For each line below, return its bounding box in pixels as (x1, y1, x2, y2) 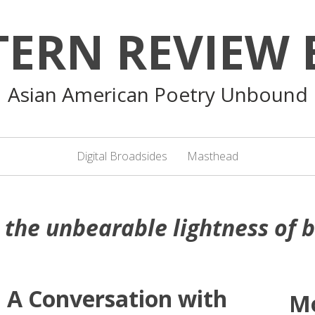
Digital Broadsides (77, 148, 167, 164)
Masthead (187, 148, 238, 164)
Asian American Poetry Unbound (7, 80, 308, 108)
